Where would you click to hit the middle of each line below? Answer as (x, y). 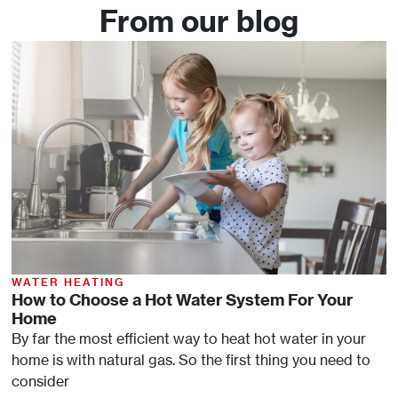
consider (40, 382)
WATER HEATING (68, 283)
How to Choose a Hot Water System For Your (182, 300)
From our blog (199, 21)
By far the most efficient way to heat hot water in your (188, 339)
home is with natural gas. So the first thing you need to (191, 360)
